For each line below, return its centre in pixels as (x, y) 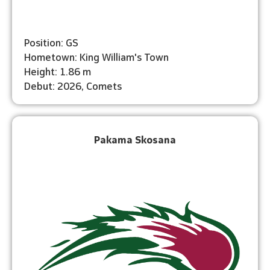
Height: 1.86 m (58, 71)
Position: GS (51, 42)
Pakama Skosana (135, 139)
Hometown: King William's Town (96, 56)
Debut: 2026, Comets (73, 85)
